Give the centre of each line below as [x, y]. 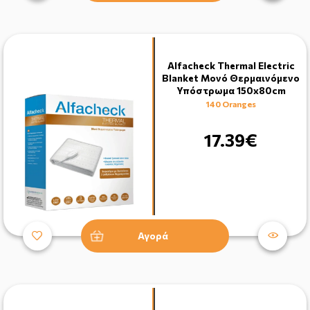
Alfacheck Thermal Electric [231, 65]
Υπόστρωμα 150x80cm [231, 90]
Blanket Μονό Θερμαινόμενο [231, 77]
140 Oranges [231, 103]
